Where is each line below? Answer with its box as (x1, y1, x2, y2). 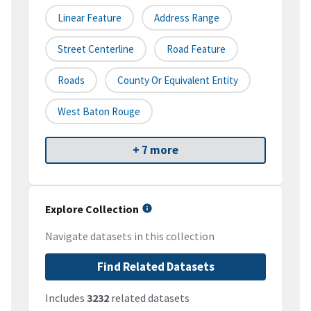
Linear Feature (58, 11, 121, 25)
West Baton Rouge (58, 105, 140, 119)
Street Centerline (58, 42, 134, 56)
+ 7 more (133, 142, 178, 158)
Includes (45, 291, 87, 305)
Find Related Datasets (96, 259, 215, 275)
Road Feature (167, 42, 226, 56)
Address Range (154, 11, 219, 25)
